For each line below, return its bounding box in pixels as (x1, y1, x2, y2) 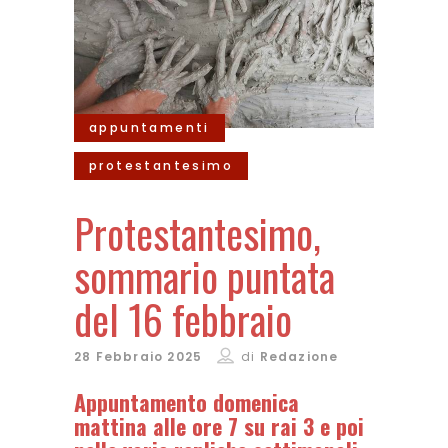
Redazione (259, 348, 339, 365)
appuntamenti (89, 119, 210, 136)
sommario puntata (74, 246, 335, 306)
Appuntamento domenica (74, 386, 299, 418)
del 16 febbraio (74, 289, 292, 349)
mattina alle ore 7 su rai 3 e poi (74, 410, 364, 442)
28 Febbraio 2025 (74, 348, 203, 365)
